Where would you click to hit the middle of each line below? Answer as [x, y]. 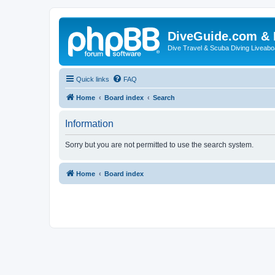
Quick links [93, 79]
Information [89, 123]
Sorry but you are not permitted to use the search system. [159, 145]
